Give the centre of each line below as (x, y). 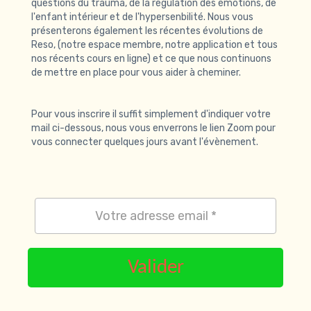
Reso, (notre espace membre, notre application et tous (154, 45)
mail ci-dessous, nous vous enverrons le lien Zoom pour (153, 128)
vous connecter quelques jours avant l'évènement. (145, 142)
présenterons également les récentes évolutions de (147, 31)
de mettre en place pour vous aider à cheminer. (136, 73)
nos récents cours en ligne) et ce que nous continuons (151, 59)
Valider (155, 268)
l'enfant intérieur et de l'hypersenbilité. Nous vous (142, 17)
